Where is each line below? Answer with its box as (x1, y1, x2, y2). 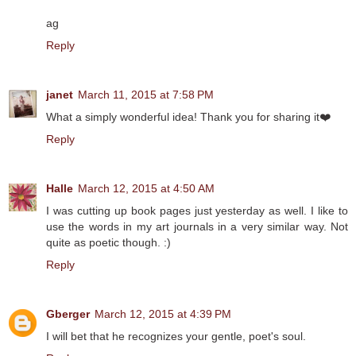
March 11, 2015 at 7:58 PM (78, 87, 214, 101)
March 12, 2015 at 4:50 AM (78, 181, 215, 195)
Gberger (46, 307, 90, 320)
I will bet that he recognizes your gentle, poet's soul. (46, 329, 306, 342)
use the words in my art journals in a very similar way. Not (46, 219, 348, 233)
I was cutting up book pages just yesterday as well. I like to (46, 203, 348, 217)
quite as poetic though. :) (46, 235, 171, 249)
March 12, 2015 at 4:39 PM (95, 307, 231, 320)
